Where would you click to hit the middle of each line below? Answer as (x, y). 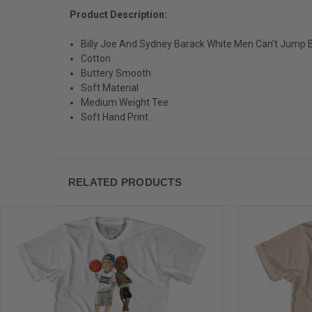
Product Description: (118, 14)
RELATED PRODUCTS (125, 182)
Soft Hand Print (115, 117)
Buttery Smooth (116, 73)
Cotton (96, 58)
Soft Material (110, 87)
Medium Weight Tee (125, 102)
